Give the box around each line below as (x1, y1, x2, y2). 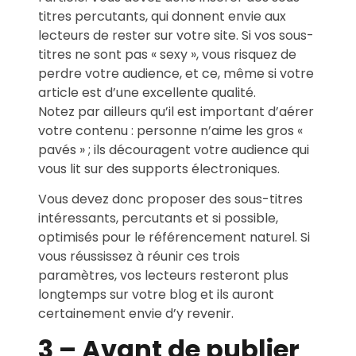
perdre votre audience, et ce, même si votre (38, 64, 314, 83)
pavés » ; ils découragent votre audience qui (38, 140, 309, 159)
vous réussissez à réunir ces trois (38, 247, 240, 266)
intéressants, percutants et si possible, (38, 209, 278, 228)
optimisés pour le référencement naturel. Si (38, 228, 310, 247)
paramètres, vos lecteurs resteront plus (38, 266, 288, 285)
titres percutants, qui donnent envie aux (38, 6, 286, 25)
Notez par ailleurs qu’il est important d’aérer (38, 102, 314, 121)
